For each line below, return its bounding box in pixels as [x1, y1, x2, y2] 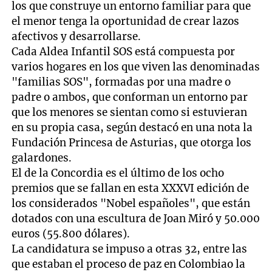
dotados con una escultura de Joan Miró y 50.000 [12, 212, 260, 226]
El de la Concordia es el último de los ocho [12, 166, 225, 180]
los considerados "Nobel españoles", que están [12, 197, 251, 211]
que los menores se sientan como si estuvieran [12, 106, 248, 120]
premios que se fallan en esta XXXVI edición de [12, 182, 250, 195]
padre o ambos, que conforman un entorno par [12, 90, 248, 104]
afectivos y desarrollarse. [12, 30, 141, 44]
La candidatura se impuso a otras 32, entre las [12, 242, 248, 256]
